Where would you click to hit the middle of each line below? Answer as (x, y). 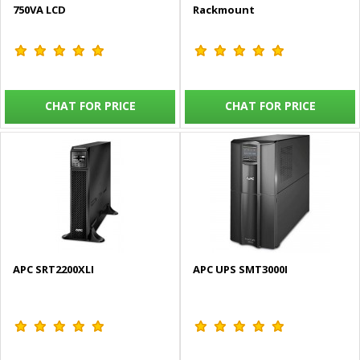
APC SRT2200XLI (53, 270)
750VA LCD (39, 10)
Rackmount (224, 10)
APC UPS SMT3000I (240, 270)
